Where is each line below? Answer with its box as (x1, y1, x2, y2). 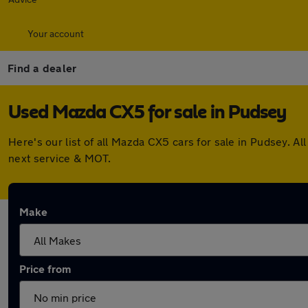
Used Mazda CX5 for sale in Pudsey (8, 103, 286, 122)
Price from (19, 262, 71, 275)
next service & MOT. (8, 151, 111, 164)
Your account (27, 27, 84, 39)
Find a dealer (8, 61, 77, 74)
